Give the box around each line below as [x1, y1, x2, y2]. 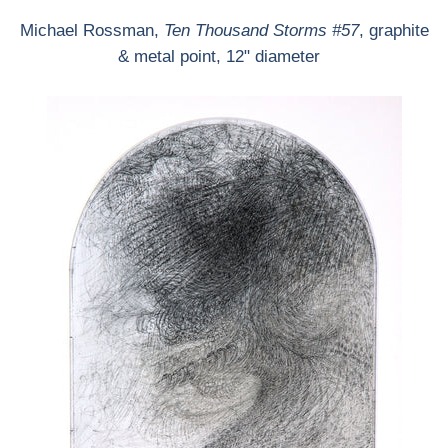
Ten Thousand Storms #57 [163, 21, 359, 40]
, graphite [358, 21, 429, 40]
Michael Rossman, [19, 21, 164, 40]
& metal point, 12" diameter [118, 47, 330, 66]
